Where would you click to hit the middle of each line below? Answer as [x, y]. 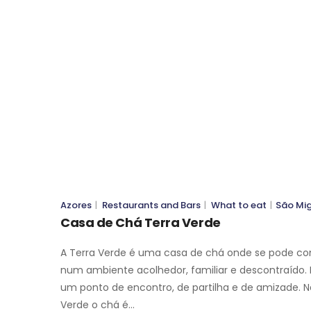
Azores [76, 205]
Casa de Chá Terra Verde [141, 222]
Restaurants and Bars [151, 205]
